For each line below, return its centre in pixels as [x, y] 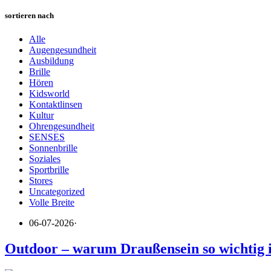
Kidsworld [49, 94]
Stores [41, 181]
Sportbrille [49, 170]
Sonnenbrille [53, 148]
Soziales [45, 159]
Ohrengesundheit [62, 126]
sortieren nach [29, 15]
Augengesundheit [63, 50]
